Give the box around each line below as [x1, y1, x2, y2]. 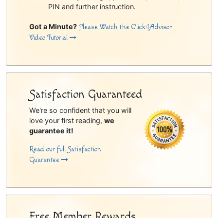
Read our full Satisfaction [29, 145, 101, 153]
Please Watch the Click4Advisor [78, 23, 172, 32]
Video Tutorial [29, 34, 70, 42]
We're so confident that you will [29, 106, 131, 114]
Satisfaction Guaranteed [29, 87, 142, 101]
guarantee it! [29, 126, 73, 135]
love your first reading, [29, 116, 104, 125]
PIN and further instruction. [48, 2, 136, 11]
